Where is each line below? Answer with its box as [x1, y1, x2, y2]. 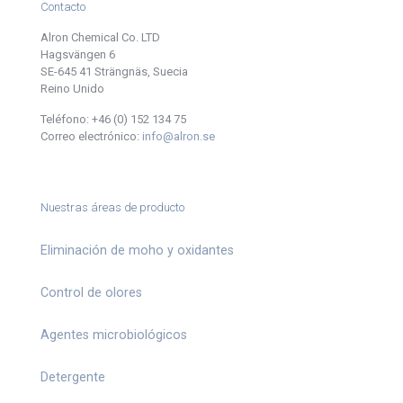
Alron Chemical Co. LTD [40, 31, 160, 44]
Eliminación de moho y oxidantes [40, 243, 234, 257]
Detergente [40, 370, 105, 384]
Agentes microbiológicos [40, 327, 187, 342]
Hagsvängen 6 [40, 48, 115, 61]
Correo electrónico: [40, 130, 142, 143]
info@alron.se [142, 130, 215, 143]
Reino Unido [40, 82, 104, 95]
